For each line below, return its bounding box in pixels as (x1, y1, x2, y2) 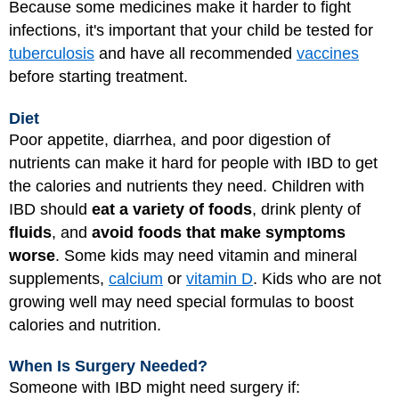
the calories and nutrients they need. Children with (9, 176, 364, 195)
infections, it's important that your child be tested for (9, 21, 373, 40)
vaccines (297, 45, 359, 63)
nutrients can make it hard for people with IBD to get (9, 153, 378, 172)
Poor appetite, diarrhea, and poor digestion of (9, 130, 330, 149)
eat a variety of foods (92, 199, 252, 218)
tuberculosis (9, 45, 94, 63)
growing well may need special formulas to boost (9, 292, 354, 311)
